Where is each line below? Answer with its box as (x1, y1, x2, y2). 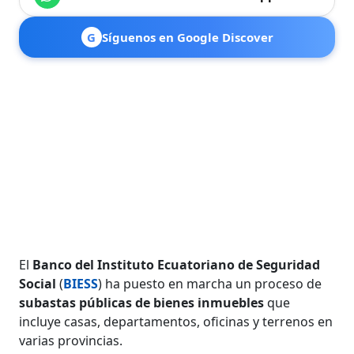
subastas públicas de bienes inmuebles (19, 293, 268, 311)
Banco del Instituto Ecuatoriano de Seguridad (32, 255, 321, 273)
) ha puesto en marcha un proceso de (98, 274, 322, 292)
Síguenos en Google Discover (101, 28, 273, 45)
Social (19, 274, 60, 292)
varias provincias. (19, 331, 123, 349)
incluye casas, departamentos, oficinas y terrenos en (19, 312, 333, 330)
